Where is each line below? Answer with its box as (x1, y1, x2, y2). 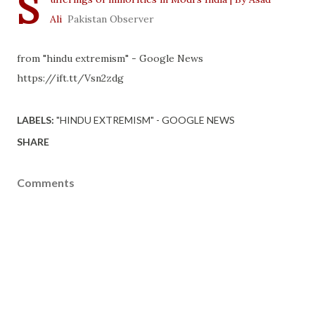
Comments (17, 176, 75, 189)
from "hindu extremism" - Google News (17, 52, 203, 65)
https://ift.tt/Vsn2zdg (17, 72, 124, 84)
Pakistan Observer (67, 13, 154, 25)
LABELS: (17, 114, 54, 126)
